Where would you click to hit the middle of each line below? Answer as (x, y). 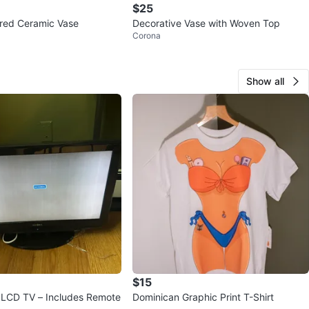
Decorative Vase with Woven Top (206, 23)
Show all (265, 81)
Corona (147, 35)
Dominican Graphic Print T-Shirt (203, 297)
